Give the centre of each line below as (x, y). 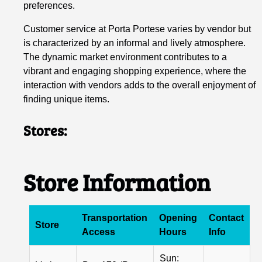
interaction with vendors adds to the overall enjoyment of (140, 85)
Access (99, 232)
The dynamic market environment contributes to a (125, 57)
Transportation (115, 218)
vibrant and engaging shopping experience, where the (135, 71)
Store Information (117, 182)
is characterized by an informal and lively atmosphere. (135, 43)
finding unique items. (67, 99)
